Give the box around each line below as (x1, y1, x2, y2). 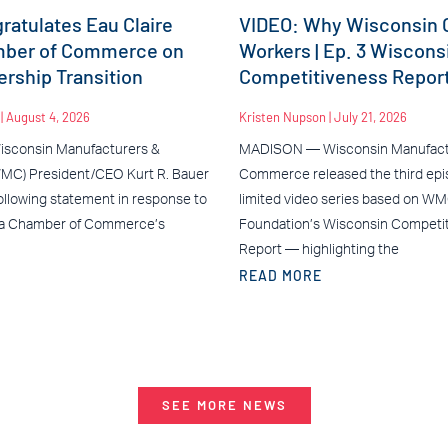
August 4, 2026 (5, 108, 90, 125)
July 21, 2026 (334, 108, 407, 125)
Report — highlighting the (239, 242, 399, 257)
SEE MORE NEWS (161, 396, 287, 413)
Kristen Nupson (239, 108, 329, 125)
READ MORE (239, 266, 322, 284)
